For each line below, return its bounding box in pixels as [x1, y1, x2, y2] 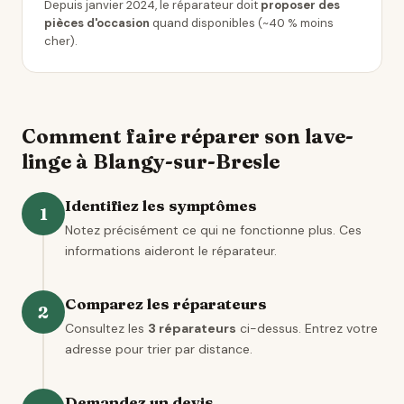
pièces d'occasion [44, 15, 150, 31]
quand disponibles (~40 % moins [150, 15, 334, 31]
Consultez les [65, 320, 148, 336]
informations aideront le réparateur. [65, 243, 277, 259]
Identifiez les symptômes [65, 196, 257, 215]
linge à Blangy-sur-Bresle [22, 149, 280, 174]
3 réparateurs [148, 320, 236, 336]
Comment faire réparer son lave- [22, 124, 353, 149]
